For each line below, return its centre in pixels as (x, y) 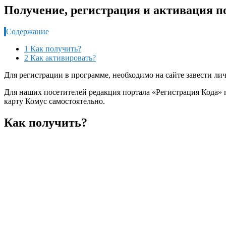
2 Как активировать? (60, 58)
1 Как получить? (53, 48)
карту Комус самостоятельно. (54, 101)
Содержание (27, 31)
